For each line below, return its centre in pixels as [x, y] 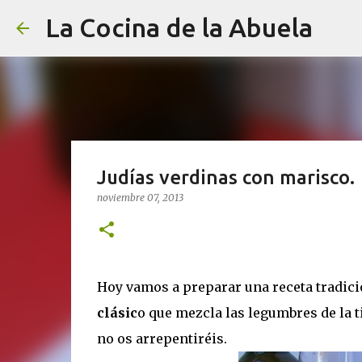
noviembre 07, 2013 [140, 198]
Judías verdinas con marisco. [225, 177]
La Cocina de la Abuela [179, 27]
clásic [117, 313]
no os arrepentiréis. [162, 339]
